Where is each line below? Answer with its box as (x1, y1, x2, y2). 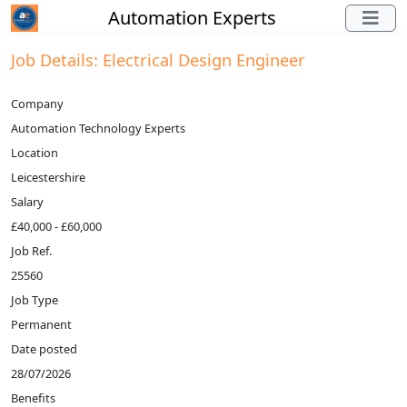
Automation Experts (107, 5, 276, 30)
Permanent (11, 316, 72, 333)
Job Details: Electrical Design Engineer (11, 49, 305, 71)
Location (11, 144, 58, 161)
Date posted (11, 341, 77, 357)
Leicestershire (11, 169, 85, 185)
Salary (11, 194, 44, 210)
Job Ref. (11, 243, 52, 259)
